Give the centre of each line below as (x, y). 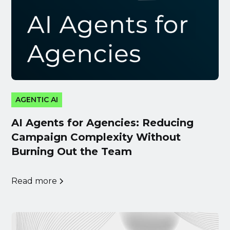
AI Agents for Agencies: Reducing (103, 123)
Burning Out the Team (72, 152)
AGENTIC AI (37, 100)
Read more (34, 181)
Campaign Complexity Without (96, 137)
